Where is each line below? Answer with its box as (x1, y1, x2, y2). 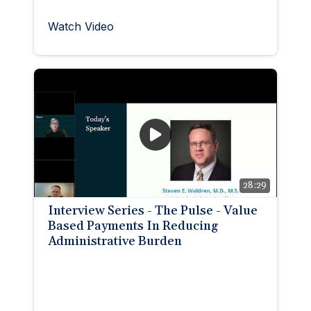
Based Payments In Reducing (48, 217, 218, 234)
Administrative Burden (48, 233, 182, 249)
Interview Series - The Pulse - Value (48, 202, 258, 219)
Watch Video (48, 19, 114, 33)
